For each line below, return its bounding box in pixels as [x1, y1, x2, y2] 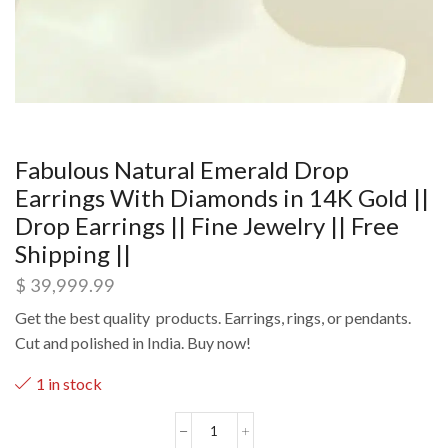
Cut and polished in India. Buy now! [15, 333, 251, 353]
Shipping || [15, 238, 131, 268]
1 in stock [36, 374, 102, 394]
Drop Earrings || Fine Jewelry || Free [15, 210, 399, 240]
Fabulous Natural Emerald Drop [15, 154, 349, 184]
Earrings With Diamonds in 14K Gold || [15, 182, 429, 212]
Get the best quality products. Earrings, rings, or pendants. [15, 308, 411, 328]
